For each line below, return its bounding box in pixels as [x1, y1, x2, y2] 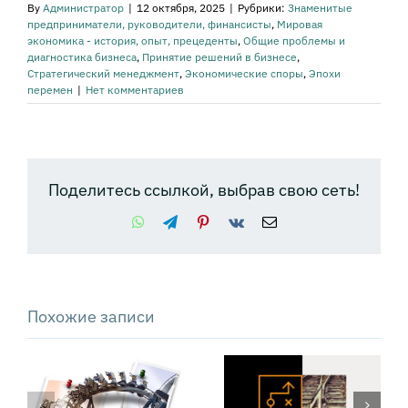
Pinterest [209, 214, 259, 229]
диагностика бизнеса [27, 50, 137, 65]
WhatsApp [143, 214, 206, 229]
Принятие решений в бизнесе [142, 50, 297, 65]
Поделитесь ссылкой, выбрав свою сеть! [48, 179, 360, 201]
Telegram [176, 214, 230, 229]
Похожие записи [27, 305, 155, 327]
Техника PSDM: [87, 375, 204, 397]
